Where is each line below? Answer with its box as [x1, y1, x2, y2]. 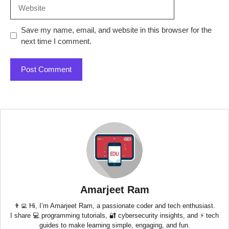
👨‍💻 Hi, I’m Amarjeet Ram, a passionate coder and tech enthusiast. [14, 202, 215, 210]
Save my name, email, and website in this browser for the [20, 25, 212, 34]
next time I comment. [20, 36, 91, 45]
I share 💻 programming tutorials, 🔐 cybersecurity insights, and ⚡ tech [10, 212, 219, 220]
